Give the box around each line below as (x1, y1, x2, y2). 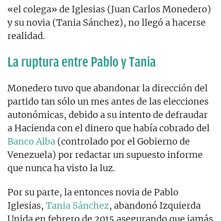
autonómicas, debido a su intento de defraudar (7, 109, 208, 120)
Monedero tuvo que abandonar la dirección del (7, 82, 208, 94)
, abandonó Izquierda (109, 199, 201, 211)
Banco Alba (7, 135, 55, 147)
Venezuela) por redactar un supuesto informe (7, 148, 203, 160)
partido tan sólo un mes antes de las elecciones (7, 95, 209, 107)
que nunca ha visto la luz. (7, 162, 115, 174)
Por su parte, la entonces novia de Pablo (7, 186, 179, 198)
